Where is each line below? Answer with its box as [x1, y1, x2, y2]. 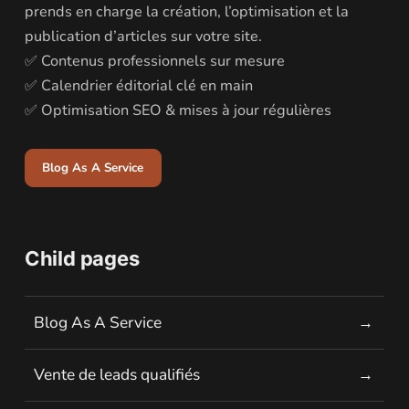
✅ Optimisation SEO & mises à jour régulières [24, 100, 331, 121]
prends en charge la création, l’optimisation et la [24, 2, 349, 23]
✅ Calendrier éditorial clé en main [24, 76, 253, 97]
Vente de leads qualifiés [33, 363, 200, 386]
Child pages [24, 246, 140, 270]
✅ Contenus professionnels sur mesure [24, 51, 285, 72]
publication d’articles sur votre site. [24, 26, 262, 47]
